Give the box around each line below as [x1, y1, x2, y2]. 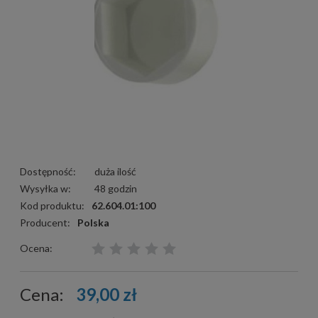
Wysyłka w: [20, 182, 71, 194]
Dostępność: [20, 165, 76, 177]
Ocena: [20, 241, 53, 254]
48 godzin [94, 182, 137, 194]
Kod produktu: [20, 199, 84, 212]
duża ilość [94, 165, 136, 177]
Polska [77, 216, 109, 229]
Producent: [20, 216, 72, 229]
